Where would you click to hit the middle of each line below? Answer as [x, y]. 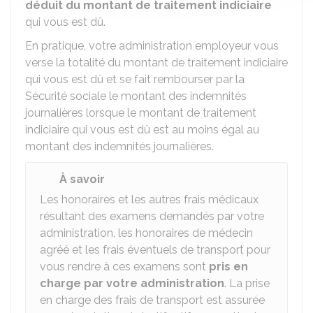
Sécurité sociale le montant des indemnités [136, 96]
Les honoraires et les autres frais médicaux [149, 199]
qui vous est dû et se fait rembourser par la [135, 79]
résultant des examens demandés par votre [152, 216]
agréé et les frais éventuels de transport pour [155, 250]
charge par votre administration [132, 283]
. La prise [247, 283]
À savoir [82, 179]
